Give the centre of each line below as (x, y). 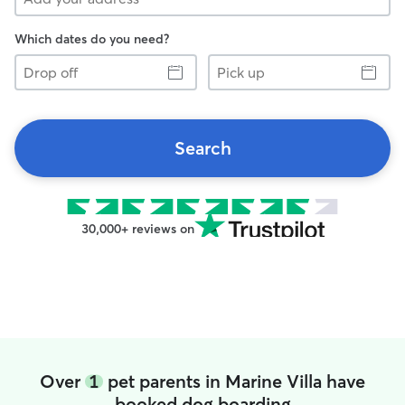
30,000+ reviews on (137, 229)
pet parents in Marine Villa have (234, 381)
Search (202, 148)
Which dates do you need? (92, 39)
